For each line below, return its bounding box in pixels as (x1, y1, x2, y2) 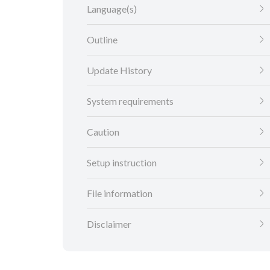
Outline (87, 34, 118, 46)
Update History (87, 64, 152, 77)
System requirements (87, 95, 174, 107)
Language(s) (87, 3, 137, 15)
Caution (87, 126, 119, 138)
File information (87, 187, 152, 199)
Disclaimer (87, 218, 131, 230)
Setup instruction (87, 157, 157, 169)
